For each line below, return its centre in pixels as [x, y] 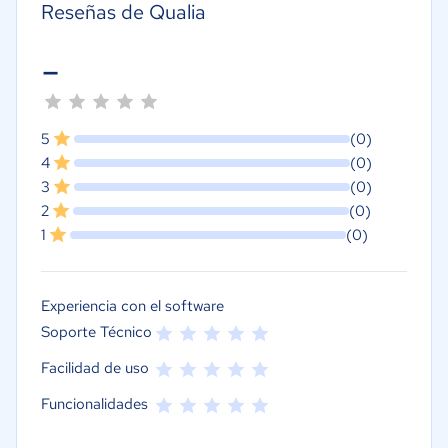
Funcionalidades [94, 404]
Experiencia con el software [132, 306]
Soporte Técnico [96, 332]
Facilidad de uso [95, 368]
